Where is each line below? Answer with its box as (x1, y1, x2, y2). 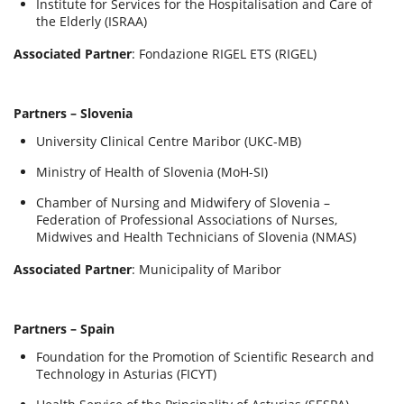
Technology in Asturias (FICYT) (36, 365, 216, 382)
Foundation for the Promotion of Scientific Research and (36, 348, 374, 365)
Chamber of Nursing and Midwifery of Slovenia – (36, 194, 330, 211)
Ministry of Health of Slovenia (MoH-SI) (36, 163, 268, 180)
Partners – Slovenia (14, 105, 133, 122)
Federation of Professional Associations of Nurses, (36, 211, 337, 228)
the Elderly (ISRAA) (36, 13, 147, 30)
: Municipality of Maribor (132, 261, 281, 278)
